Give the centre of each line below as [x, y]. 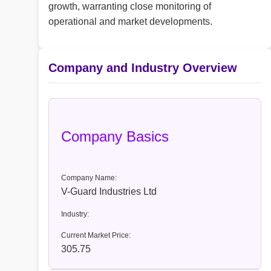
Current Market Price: [96, 236]
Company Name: [89, 178]
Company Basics [115, 137]
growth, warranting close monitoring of [130, 7]
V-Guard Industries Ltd [109, 192]
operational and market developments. [130, 22]
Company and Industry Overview [143, 68]
